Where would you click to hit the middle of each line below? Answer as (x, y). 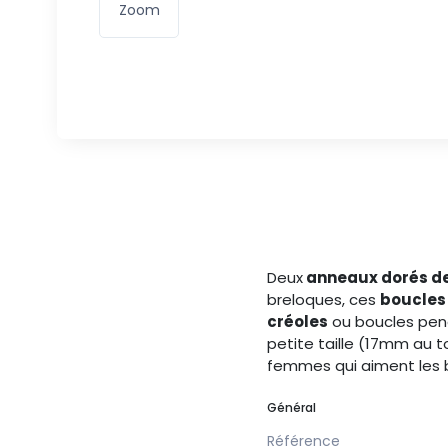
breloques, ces (323, 299)
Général (291, 407)
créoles (297, 321)
